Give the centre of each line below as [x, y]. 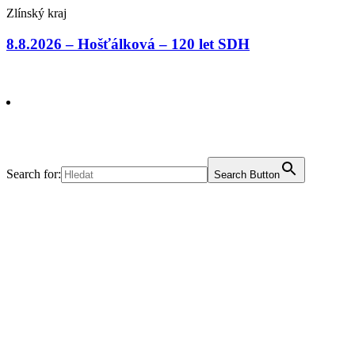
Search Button [247, 174]
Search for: [34, 174]
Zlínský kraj [36, 13]
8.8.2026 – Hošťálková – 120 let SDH [128, 44]
